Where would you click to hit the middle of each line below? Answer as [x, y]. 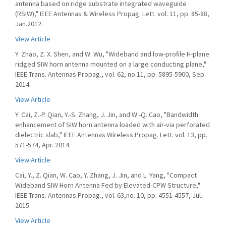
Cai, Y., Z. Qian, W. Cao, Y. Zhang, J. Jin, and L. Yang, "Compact [106, 175]
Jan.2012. [29, 24]
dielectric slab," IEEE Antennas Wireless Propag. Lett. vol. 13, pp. [111, 135]
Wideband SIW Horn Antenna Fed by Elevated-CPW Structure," [108, 185]
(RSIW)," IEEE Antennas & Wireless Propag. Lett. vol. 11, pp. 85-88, [112, 14]
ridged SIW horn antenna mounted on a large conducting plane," [111, 64]
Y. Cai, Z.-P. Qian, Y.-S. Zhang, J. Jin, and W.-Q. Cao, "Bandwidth [107, 115]
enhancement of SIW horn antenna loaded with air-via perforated [112, 125]
